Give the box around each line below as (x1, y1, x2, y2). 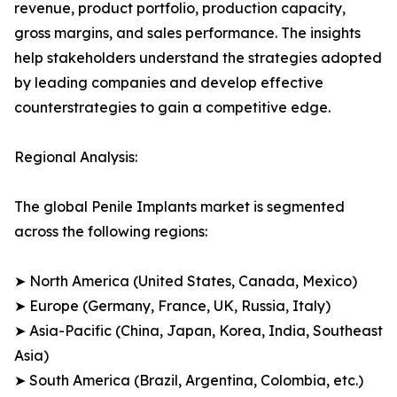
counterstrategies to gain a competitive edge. (14, 98, 331, 117)
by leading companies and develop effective (14, 74, 323, 92)
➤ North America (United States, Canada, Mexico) (14, 272, 357, 291)
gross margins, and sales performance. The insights (14, 24, 361, 43)
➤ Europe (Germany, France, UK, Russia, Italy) (14, 297, 331, 315)
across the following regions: (14, 222, 207, 241)
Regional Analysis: (14, 148, 137, 167)
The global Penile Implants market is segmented (14, 198, 345, 216)
